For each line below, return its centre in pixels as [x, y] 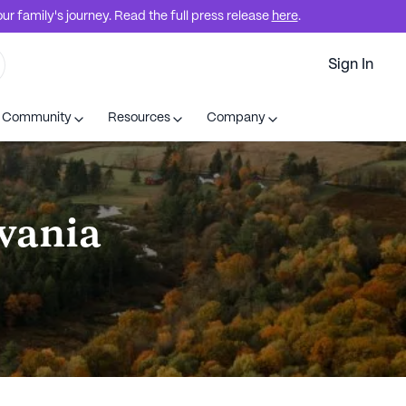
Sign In [351, 65]
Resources [139, 117]
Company [236, 117]
